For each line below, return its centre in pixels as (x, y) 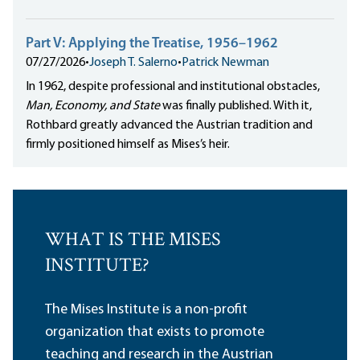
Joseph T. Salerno (133, 63)
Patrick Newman (225, 63)
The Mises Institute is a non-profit (146, 310)
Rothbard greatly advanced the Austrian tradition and (169, 126)
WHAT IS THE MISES (133, 241)
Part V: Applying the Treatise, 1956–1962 (152, 44)
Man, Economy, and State (93, 106)
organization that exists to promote (155, 333)
